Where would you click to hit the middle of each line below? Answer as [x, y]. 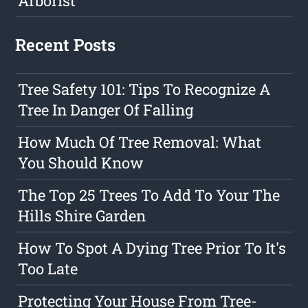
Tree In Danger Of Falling [106, 110]
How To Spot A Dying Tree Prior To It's [152, 248]
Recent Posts [66, 45]
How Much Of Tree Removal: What [140, 142]
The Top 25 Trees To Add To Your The [149, 195]
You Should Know [81, 163]
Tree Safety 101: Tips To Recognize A [144, 89]
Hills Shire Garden [82, 216]
